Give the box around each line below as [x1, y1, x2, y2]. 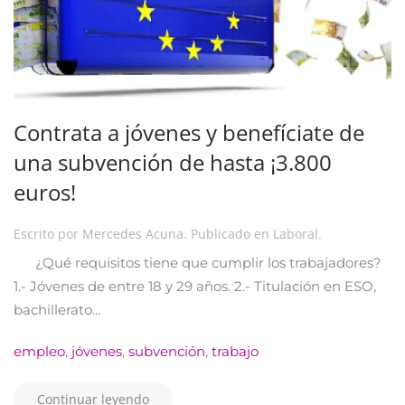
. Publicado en [184, 224, 273, 242]
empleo [14, 342, 65, 360]
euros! [14, 176, 76, 207]
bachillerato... [14, 300, 100, 318]
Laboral [273, 224, 318, 242]
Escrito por [14, 224, 82, 242]
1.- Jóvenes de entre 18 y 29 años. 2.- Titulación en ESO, [14, 277, 376, 295]
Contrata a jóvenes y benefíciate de [14, 117, 364, 147]
